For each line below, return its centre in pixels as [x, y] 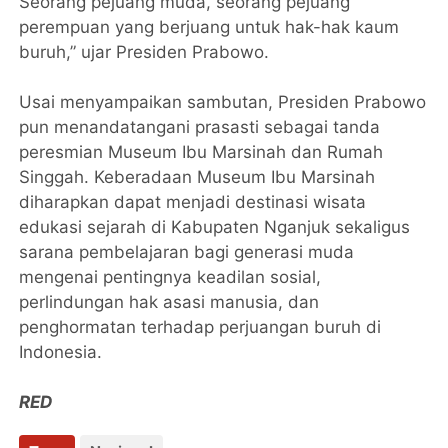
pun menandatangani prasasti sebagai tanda [200, 127]
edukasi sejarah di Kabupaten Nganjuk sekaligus [215, 227]
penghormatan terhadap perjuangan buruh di [200, 327]
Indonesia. [61, 352]
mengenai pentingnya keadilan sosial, [170, 277]
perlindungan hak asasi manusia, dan [169, 302]
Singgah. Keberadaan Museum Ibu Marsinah [197, 177]
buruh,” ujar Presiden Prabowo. [144, 52]
